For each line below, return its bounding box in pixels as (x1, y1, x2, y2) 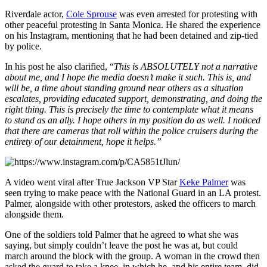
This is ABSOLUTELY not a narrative (114, 61, 257, 72)
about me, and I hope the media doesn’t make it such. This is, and (5, 72, 251, 82)
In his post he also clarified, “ (5, 61, 114, 72)
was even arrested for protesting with (117, 8, 257, 19)
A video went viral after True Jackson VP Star (5, 176, 179, 187)
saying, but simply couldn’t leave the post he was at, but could (5, 240, 238, 250)
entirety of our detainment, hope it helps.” (5, 136, 162, 147)
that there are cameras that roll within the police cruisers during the (5, 125, 258, 136)
